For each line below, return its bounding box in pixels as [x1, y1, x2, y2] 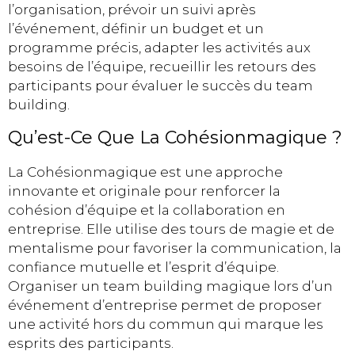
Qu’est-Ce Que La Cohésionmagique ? [8, 126, 342, 148]
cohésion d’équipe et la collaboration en [8, 201, 285, 218]
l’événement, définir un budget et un [8, 21, 264, 37]
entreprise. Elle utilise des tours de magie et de [8, 220, 334, 237]
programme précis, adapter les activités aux [8, 40, 311, 56]
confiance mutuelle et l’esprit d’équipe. [8, 258, 279, 275]
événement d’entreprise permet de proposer [8, 296, 322, 313]
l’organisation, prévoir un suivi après [8, 2, 256, 18]
